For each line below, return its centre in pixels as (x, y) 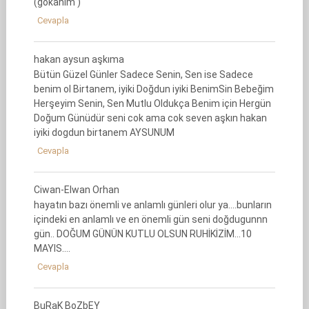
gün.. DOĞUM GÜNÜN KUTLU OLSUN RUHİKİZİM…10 (142, 234)
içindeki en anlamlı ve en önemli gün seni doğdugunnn (150, 219)
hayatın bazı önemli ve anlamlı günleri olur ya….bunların (152, 205)
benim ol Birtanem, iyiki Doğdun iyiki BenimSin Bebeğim (153, 89)
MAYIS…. (52, 248)
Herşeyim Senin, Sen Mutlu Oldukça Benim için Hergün (152, 103)
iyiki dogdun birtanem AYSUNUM (104, 132)
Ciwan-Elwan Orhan (76, 190)
